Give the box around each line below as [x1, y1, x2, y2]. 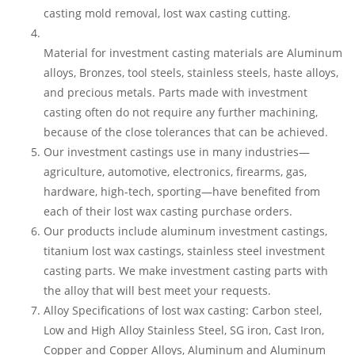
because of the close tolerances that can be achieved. [44, 124, 328, 139]
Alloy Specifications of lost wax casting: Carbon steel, [44, 303, 322, 318]
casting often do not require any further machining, [44, 105, 318, 120]
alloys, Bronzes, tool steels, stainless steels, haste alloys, [44, 65, 338, 80]
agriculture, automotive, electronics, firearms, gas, [44, 164, 307, 179]
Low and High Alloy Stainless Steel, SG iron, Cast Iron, [44, 323, 324, 338]
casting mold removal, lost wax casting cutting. [44, 6, 294, 21]
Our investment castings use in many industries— [44, 144, 310, 159]
